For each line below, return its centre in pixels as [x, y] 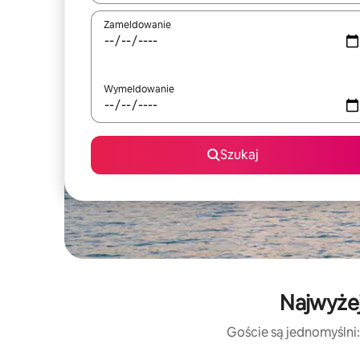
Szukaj [239, 155]
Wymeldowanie [139, 89]
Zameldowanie [137, 25]
